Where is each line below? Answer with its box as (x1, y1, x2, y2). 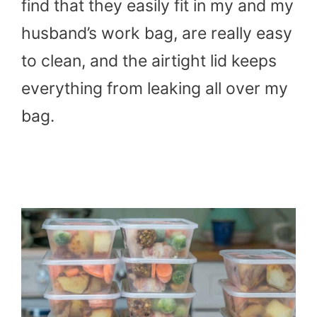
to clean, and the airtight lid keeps (21, 51, 277, 71)
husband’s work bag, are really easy (21, 23, 292, 44)
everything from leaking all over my (21, 79, 288, 99)
